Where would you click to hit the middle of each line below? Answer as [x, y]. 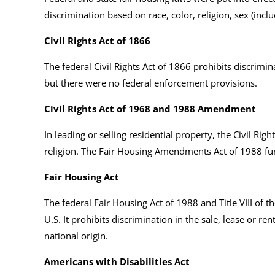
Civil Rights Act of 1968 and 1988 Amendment [150, 108]
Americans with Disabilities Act [117, 261]
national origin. [77, 235]
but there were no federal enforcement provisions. [151, 83]
